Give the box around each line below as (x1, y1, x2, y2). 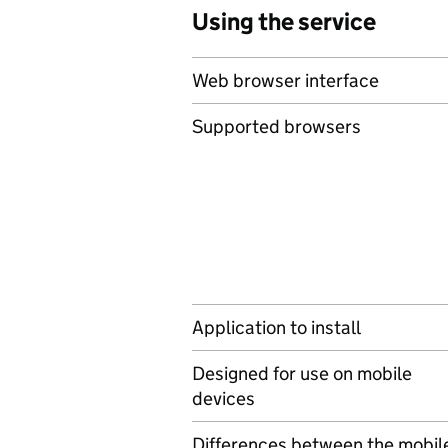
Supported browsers (192, 115, 361, 138)
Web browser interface (192, 69, 379, 92)
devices (192, 387, 255, 410)
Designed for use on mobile (192, 362, 412, 385)
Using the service (192, 7, 376, 36)
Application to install (192, 316, 361, 339)
